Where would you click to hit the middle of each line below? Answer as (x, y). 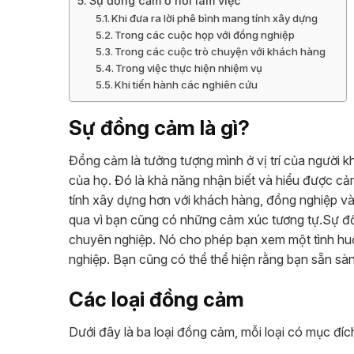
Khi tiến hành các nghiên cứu (186, 85)
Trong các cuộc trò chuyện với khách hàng (220, 52)
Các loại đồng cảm (156, 299)
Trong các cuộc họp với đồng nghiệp (205, 35)
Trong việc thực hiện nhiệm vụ (189, 68)
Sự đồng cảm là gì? (159, 128)
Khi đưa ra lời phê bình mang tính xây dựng (215, 19)
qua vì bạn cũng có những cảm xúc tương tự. (196, 220)
